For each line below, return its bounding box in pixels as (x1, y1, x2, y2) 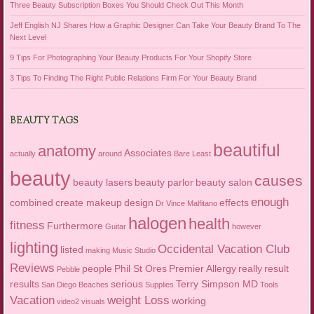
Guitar (104, 222, 126, 231)
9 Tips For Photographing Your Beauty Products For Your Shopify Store (9, 53, 252, 62)
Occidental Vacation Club (157, 243, 289, 257)
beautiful (212, 140, 280, 161)
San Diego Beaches (41, 280, 109, 289)
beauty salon (195, 177, 252, 189)
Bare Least (173, 149, 211, 158)
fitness (9, 219, 45, 233)
